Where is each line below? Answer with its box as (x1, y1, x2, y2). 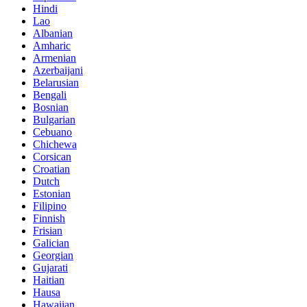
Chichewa (33, 138, 77, 151)
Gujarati (33, 262, 68, 274)
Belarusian (33, 77, 79, 89)
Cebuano (33, 126, 72, 138)
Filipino (33, 200, 66, 212)
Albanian (33, 27, 73, 40)
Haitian (33, 274, 64, 286)
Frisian (33, 225, 62, 237)
